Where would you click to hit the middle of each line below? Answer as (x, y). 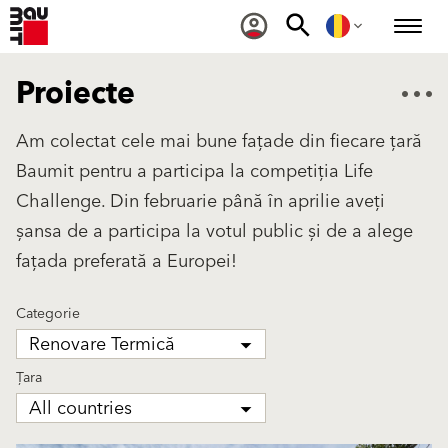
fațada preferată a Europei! (126, 261)
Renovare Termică (102, 344)
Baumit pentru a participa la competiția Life (194, 171)
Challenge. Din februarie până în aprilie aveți (200, 201)
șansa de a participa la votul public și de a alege (214, 231)
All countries (80, 408)
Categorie (48, 314)
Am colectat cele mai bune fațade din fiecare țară (219, 141)
